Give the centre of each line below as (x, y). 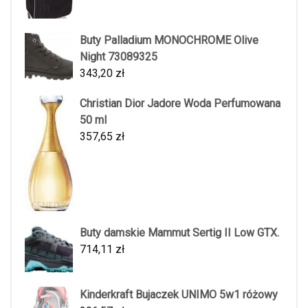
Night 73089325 (119, 57)
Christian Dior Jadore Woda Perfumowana (180, 104)
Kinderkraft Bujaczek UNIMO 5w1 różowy (179, 295)
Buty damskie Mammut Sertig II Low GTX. (179, 233)
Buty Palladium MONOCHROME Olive (169, 41)
